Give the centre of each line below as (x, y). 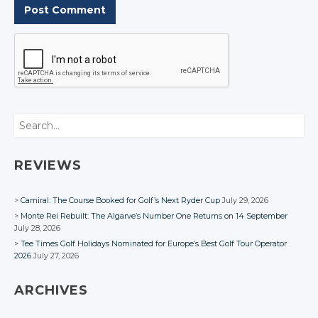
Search (27, 120)
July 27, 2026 (56, 256)
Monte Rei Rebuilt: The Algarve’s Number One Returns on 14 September (154, 216)
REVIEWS (48, 165)
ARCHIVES (51, 291)
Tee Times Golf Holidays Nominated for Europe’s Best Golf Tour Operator (154, 244)
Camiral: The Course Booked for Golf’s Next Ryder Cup (120, 200)
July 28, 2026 (37, 229)
